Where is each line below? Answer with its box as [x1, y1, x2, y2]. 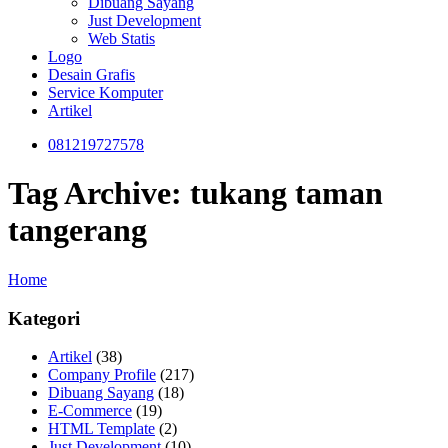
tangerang [8, 212, 147, 249]
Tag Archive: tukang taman [8, 175, 383, 212]
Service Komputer [48, 84, 163, 101]
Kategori [8, 307, 80, 329]
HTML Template [48, 420, 155, 438]
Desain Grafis [48, 66, 135, 83]
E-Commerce [48, 402, 132, 420]
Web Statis [88, 30, 155, 47]
